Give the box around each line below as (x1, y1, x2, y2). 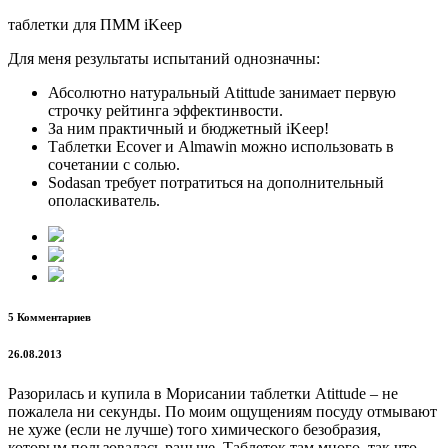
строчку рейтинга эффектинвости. (48, 102, 283, 120)
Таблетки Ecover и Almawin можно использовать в (48, 138, 394, 156)
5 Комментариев (8, 311, 91, 324)
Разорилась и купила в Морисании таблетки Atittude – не (8, 385, 398, 403)
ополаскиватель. (48, 192, 160, 210)
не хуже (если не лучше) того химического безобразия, (8, 421, 381, 439)
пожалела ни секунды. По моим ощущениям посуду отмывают (8, 403, 437, 421)
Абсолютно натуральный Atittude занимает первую (48, 84, 396, 102)
